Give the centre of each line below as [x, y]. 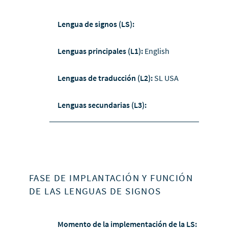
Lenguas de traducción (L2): [106, 78]
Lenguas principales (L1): [101, 51]
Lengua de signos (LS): [96, 24]
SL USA [166, 78]
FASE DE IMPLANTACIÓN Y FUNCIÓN [111, 178]
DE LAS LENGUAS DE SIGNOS [95, 191]
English [157, 51]
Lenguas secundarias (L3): [102, 105]
